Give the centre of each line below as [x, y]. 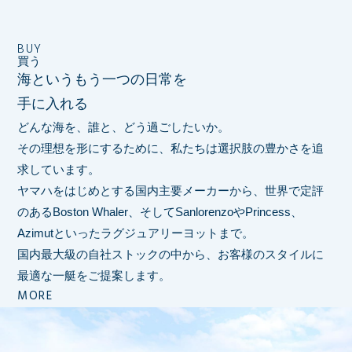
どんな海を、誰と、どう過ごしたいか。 [124, 126]
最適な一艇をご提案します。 [94, 275]
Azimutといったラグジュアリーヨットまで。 [136, 233]
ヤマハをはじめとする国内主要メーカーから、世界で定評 [171, 190]
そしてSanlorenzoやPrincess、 [222, 211]
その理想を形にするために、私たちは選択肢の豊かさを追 [171, 148]
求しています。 [59, 169]
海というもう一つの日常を [103, 79]
